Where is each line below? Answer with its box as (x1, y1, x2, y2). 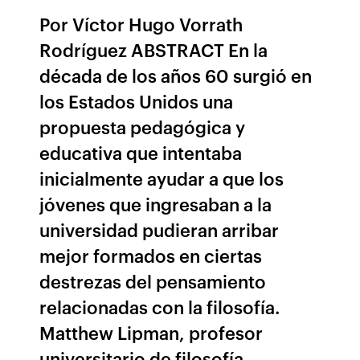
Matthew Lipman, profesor (39, 320, 264, 345)
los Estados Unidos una (39, 88, 234, 113)
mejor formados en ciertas (39, 243, 263, 268)
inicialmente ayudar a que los (39, 166, 284, 190)
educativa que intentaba (39, 140, 243, 165)
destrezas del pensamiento (39, 268, 267, 293)
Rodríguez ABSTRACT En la (39, 37, 268, 62)
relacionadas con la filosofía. (39, 294, 280, 319)
